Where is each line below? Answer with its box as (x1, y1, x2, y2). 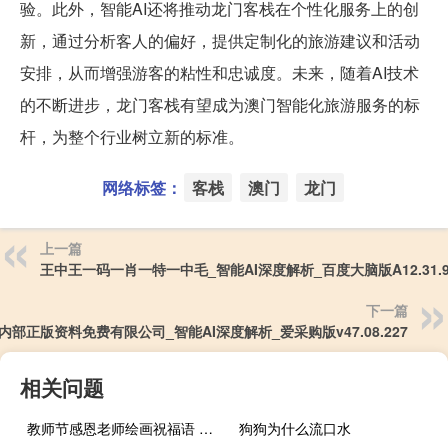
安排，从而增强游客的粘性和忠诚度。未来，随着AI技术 (20, 60, 419, 84)
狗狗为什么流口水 (239, 417, 352, 438)
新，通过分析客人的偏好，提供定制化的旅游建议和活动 (20, 28, 420, 52)
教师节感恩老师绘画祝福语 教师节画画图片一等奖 (199, 417, 213, 438)
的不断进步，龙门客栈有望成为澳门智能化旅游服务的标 (20, 92, 420, 116)
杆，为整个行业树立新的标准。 (20, 124, 244, 148)
